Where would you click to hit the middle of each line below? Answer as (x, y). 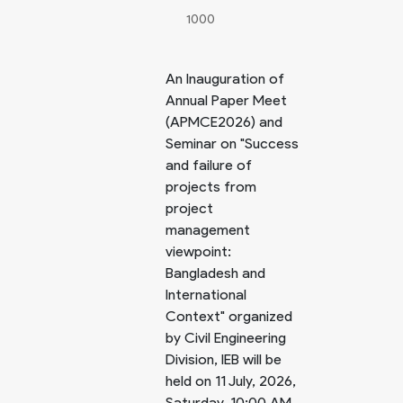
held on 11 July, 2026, (231, 381)
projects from (211, 187)
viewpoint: (198, 251)
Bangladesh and (215, 273)
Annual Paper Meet (226, 100)
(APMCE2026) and (224, 122)
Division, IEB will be (224, 359)
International (206, 295)
